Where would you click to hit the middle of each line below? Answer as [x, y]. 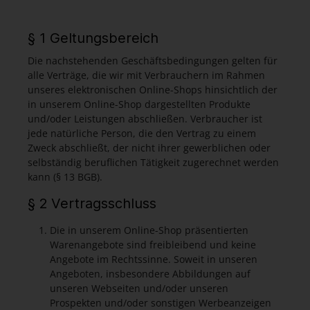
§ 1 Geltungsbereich [93, 38]
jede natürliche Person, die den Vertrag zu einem [142, 133]
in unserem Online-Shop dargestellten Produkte [139, 104]
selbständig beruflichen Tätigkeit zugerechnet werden [153, 162]
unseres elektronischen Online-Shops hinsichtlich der [153, 90]
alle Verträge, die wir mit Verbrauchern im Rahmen [146, 75]
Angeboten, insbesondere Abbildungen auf [150, 274]
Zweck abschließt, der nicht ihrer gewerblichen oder [149, 148]
